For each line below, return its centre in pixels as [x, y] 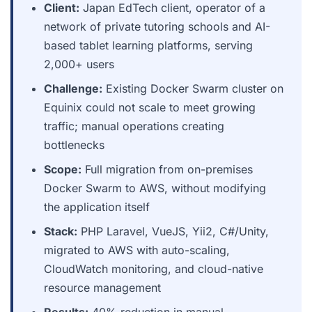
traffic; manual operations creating [134, 126]
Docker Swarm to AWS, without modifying [155, 188]
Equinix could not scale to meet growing [150, 107]
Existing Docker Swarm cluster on [193, 88]
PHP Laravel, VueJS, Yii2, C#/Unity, [173, 231]
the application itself [97, 207]
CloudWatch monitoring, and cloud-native [154, 269]
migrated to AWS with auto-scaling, [137, 250]
